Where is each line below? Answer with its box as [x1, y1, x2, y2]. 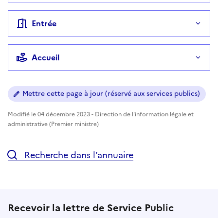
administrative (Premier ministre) [8, 119, 99, 128]
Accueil [32, 51, 59, 63]
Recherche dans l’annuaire [22, 148, 133, 162]
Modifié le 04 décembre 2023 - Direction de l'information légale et [8, 109, 194, 119]
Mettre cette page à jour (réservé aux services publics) [22, 88, 200, 99]
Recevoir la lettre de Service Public [8, 200, 174, 215]
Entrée [32, 17, 56, 29]
